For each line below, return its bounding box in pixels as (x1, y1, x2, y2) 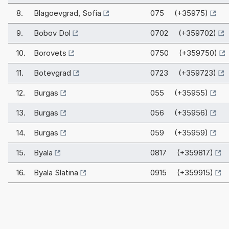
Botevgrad (34, 68, 71, 78)
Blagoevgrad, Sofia (34, 8, 101, 18)
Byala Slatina (34, 168, 78, 178)
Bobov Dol (34, 28, 71, 38)
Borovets (34, 48, 66, 58)
